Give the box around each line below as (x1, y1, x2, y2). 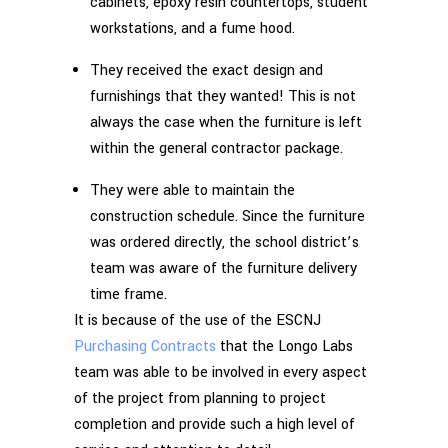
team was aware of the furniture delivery (90, 257, 357, 279)
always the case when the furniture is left (90, 111, 362, 133)
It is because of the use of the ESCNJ (74, 309, 321, 331)
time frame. (90, 283, 167, 305)
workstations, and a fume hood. (90, 17, 295, 39)
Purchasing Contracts (74, 335, 216, 357)
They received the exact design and (90, 59, 323, 81)
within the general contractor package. (90, 137, 343, 159)
